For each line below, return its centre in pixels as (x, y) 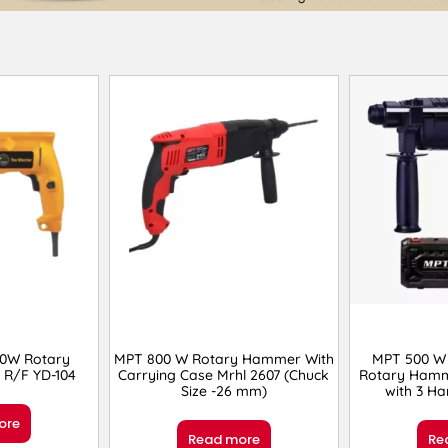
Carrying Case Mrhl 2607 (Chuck (224, 375)
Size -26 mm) (223, 391)
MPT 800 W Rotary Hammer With (223, 359)
